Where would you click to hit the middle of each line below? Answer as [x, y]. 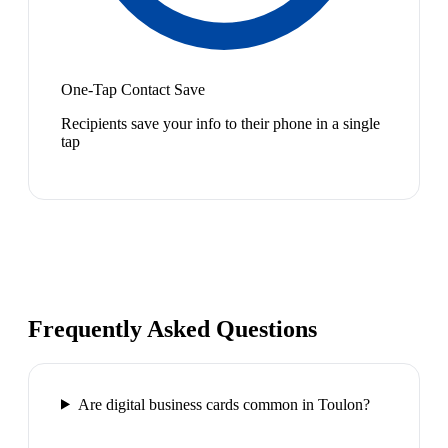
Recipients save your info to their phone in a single [220, 123]
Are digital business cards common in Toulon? [223, 404]
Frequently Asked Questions [172, 328]
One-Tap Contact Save [133, 89]
